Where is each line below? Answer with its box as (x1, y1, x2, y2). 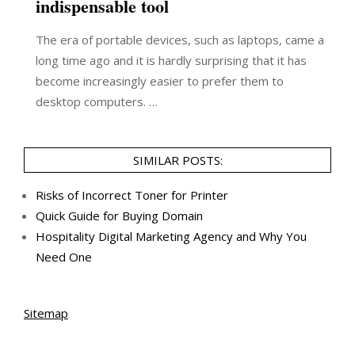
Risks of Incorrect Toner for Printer (36, 187, 228, 203)
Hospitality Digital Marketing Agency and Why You (36, 228, 307, 244)
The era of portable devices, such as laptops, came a (36, 32, 324, 48)
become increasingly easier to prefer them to (36, 73, 284, 89)
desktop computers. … (36, 94, 158, 109)
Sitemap (24, 305, 68, 321)
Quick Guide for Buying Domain (36, 208, 206, 223)
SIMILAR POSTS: (132, 152, 223, 168)
